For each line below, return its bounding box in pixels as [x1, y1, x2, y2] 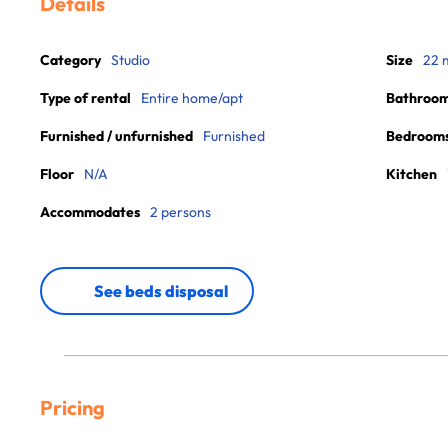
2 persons [150, 203, 211, 221]
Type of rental [40, 89, 131, 107]
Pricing [40, 395, 105, 420]
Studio [111, 51, 150, 69]
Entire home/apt [141, 89, 243, 107]
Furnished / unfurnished [40, 127, 193, 145]
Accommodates [40, 203, 140, 221]
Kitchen [385, 165, 437, 183]
